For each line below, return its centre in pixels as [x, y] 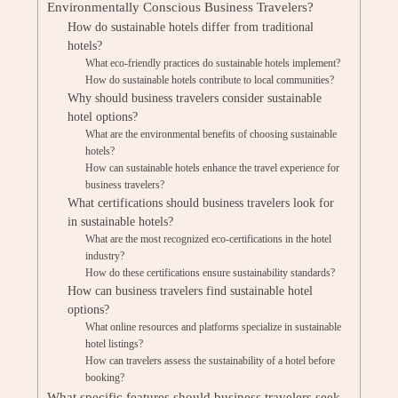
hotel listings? [115, 344]
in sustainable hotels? [120, 222]
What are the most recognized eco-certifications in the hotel [209, 239]
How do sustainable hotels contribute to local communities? [210, 80]
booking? [105, 378]
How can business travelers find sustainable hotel [190, 291]
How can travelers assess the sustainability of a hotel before [211, 361]
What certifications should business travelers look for [200, 203]
